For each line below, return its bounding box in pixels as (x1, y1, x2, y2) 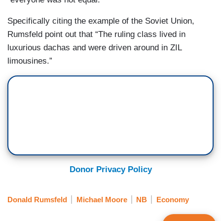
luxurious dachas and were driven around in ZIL (7, 43, 182, 53)
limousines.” (7, 56, 52, 66)
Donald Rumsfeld (7, 195, 67, 204)
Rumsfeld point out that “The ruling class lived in (7, 30, 185, 39)
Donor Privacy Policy (69, 165, 152, 175)
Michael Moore (76, 195, 127, 204)
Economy (156, 195, 189, 204)
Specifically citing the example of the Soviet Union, (7, 16, 194, 26)
